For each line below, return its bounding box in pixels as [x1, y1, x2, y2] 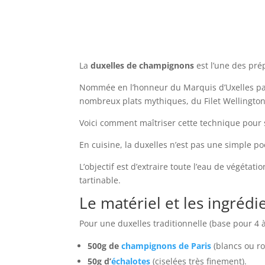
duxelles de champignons [91, 60, 195, 72]
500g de [88, 240, 122, 252]
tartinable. [79, 174, 121, 186]
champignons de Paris [121, 240, 212, 252]
